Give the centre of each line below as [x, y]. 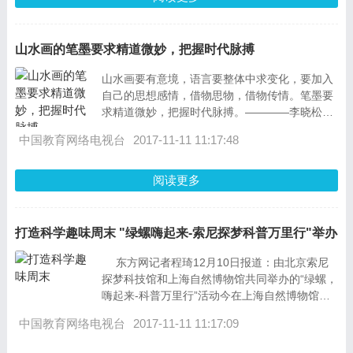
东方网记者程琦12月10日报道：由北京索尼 [108, 262]
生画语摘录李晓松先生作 [162, 128]
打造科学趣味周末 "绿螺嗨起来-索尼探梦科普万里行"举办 [176, 233]
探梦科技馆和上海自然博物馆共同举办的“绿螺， [219, 279]
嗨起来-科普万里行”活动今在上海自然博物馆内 [216, 295]
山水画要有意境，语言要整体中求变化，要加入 [217, 79]
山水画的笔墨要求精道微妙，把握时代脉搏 [134, 49]
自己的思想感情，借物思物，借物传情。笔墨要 [217, 95]
